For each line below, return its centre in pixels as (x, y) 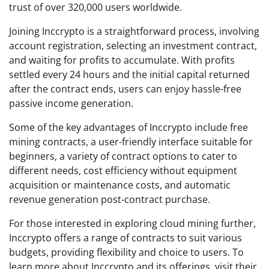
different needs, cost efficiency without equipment (123, 171)
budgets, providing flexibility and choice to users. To (126, 252)
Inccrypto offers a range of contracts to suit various (125, 238)
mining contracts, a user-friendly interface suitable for (131, 142)
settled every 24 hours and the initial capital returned (129, 74)
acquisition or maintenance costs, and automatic (120, 185)
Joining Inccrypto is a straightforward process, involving (134, 31)
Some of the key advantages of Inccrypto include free (128, 127)
